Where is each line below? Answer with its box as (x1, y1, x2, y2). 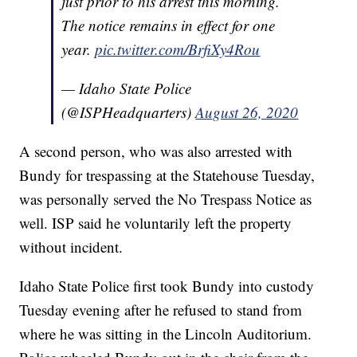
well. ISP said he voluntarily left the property (19, 212, 292, 233)
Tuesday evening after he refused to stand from (19, 299, 303, 320)
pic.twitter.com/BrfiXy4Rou (95, 38, 261, 59)
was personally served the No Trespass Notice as (19, 188, 312, 209)
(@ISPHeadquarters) (61, 101, 196, 122)
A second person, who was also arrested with (19, 140, 293, 161)
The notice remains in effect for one (61, 14, 276, 35)
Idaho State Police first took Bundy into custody (19, 275, 315, 296)
